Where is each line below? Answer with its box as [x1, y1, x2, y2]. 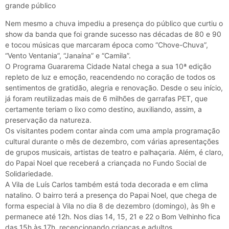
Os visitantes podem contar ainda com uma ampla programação [5, 126, 220, 135]
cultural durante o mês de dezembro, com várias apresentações [5, 137, 219, 146]
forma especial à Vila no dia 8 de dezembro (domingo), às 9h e [5, 201, 215, 211]
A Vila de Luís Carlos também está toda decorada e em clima [5, 180, 208, 189]
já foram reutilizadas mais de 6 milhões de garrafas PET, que [5, 94, 208, 103]
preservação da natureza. [5, 116, 91, 125]
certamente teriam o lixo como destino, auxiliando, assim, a [5, 105, 202, 114]
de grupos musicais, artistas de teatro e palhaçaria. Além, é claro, [5, 148, 223, 157]
